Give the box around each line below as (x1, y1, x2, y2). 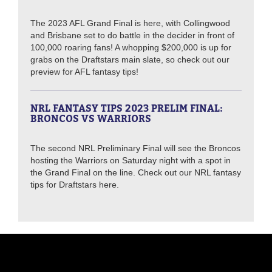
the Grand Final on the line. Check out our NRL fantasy (30, 168, 241, 178)
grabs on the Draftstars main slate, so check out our (30, 55, 229, 65)
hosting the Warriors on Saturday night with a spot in (30, 155, 231, 166)
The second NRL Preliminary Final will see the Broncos (30, 143, 240, 154)
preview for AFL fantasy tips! (30, 67, 138, 77)
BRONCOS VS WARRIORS (30, 112, 151, 125)
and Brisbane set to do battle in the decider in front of (30, 30, 234, 41)
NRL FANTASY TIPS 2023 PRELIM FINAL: (30, 102, 223, 115)
